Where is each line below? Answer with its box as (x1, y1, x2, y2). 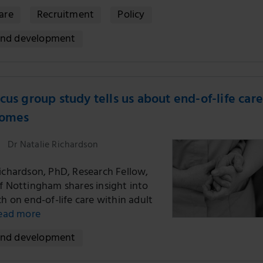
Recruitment (37, 6, 95, 26)
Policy (117, 6, 145, 26)
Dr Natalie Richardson (5, 137, 99, 154)
